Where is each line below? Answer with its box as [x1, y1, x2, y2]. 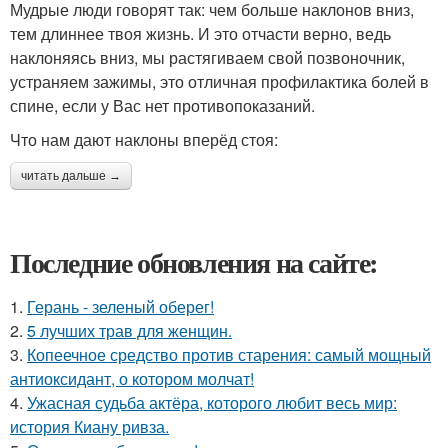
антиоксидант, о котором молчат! [10, 367, 254, 391]
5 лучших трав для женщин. [27, 319, 232, 343]
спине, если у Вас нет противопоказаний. [10, 94, 315, 118]
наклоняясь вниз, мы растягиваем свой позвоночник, [10, 46, 405, 70]
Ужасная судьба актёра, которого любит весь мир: [27, 391, 397, 415]
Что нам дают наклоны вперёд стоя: [10, 128, 278, 152]
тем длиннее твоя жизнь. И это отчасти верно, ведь [10, 22, 391, 46]
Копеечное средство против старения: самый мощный [27, 343, 431, 367]
